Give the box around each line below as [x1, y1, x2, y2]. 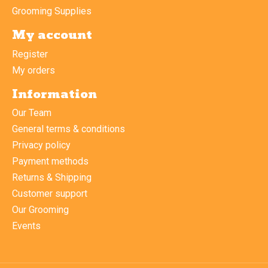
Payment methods [12, 156, 89, 167]
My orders [12, 64, 55, 76]
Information [12, 84, 97, 105]
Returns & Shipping [12, 172, 92, 184]
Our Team [12, 107, 51, 119]
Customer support [12, 188, 87, 200]
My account [12, 25, 92, 46]
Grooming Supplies [12, 5, 92, 17]
